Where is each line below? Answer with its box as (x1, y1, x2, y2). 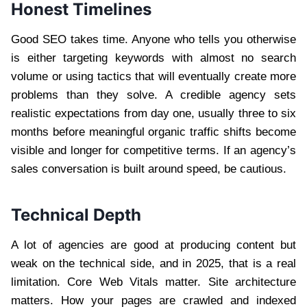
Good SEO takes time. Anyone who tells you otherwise (11, 32, 296, 46)
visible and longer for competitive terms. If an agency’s (11, 143, 296, 157)
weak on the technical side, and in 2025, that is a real (11, 256, 296, 270)
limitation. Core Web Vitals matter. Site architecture (11, 275, 296, 288)
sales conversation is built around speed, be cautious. (11, 162, 286, 175)
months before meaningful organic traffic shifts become (11, 125, 296, 138)
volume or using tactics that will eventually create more (11, 69, 296, 83)
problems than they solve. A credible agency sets (11, 88, 296, 101)
